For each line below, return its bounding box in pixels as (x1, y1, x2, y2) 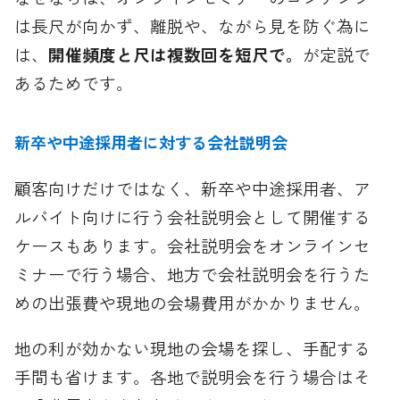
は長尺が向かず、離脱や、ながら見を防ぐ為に (14, 12, 371, 37)
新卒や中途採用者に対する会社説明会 (14, 129, 288, 154)
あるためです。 (14, 70, 134, 95)
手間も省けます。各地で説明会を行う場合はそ (14, 364, 371, 389)
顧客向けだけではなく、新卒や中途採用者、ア (14, 176, 371, 201)
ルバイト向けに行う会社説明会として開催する (14, 204, 371, 229)
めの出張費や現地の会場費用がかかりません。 (14, 290, 371, 315)
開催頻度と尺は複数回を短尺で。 (48, 41, 304, 66)
